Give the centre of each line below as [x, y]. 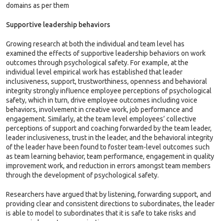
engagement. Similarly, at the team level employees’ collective [101, 119]
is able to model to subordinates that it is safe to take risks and [101, 213]
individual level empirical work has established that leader [94, 72]
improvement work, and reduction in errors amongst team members [108, 166]
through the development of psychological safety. [82, 175]
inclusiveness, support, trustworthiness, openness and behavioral [107, 81]
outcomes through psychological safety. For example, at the [97, 63]
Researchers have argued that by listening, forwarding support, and [109, 194]
